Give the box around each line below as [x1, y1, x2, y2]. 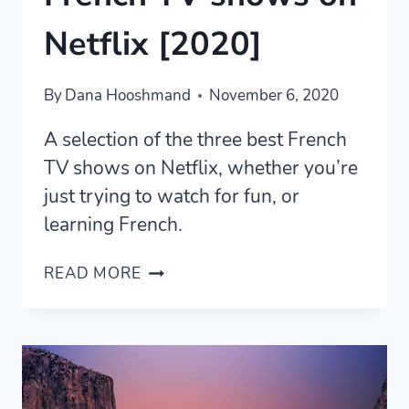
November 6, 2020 [209, 85, 340, 107]
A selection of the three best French [44, 127, 347, 153]
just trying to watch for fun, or [44, 184, 299, 210]
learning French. [44, 212, 183, 238]
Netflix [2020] [44, 21, 262, 67]
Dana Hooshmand [65, 85, 192, 107]
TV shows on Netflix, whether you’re [44, 155, 358, 182]
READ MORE [44, 263, 142, 285]
